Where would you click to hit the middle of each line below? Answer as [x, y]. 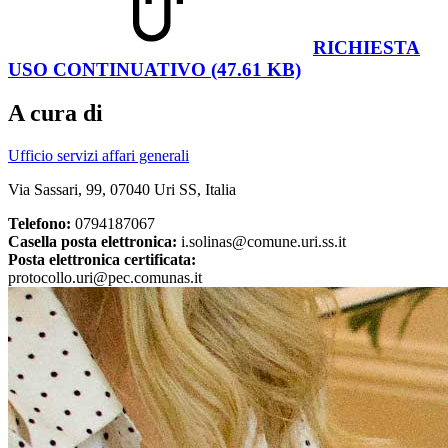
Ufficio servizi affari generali [98, 156]
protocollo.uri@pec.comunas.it [105, 278]
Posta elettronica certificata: [102, 260]
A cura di [55, 113]
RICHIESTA [366, 47]
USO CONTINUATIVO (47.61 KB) [154, 69]
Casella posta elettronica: [92, 242]
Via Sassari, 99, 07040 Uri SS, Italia [122, 190]
